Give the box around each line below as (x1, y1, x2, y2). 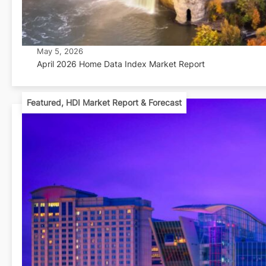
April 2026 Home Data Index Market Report (36, 58, 205, 69)
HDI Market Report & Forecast (65, 97, 182, 107)
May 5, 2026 (36, 46, 83, 56)
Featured (26, 97, 61, 107)
